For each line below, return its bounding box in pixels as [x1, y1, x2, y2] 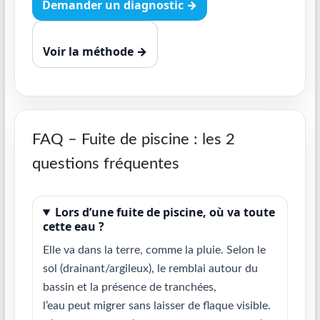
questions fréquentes [31, 156, 179, 171]
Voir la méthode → [42, 44, 147, 59]
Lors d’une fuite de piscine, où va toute [54, 204, 275, 220]
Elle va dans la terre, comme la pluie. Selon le [42, 244, 266, 256]
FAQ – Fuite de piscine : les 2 [31, 131, 235, 147]
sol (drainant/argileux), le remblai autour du [42, 263, 258, 274]
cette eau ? [42, 219, 104, 234]
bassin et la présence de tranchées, [42, 281, 216, 293]
